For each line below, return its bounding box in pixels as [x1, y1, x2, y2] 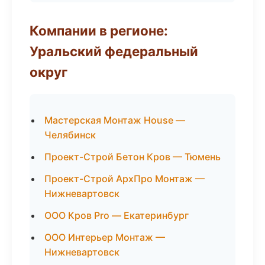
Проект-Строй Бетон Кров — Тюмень [44, 151, 221, 163]
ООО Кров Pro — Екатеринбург [44, 209, 189, 221]
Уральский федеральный [30, 43, 198, 59]
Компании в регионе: [30, 22, 168, 38]
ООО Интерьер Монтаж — [44, 231, 165, 243]
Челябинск [44, 129, 96, 141]
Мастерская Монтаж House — [44, 114, 185, 126]
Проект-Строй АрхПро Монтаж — [44, 173, 205, 185]
